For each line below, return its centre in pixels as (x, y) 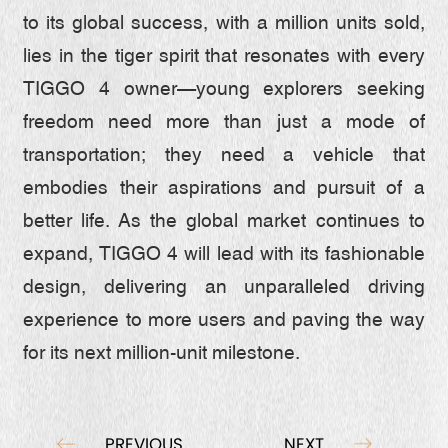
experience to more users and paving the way (224, 320)
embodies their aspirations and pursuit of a (224, 188)
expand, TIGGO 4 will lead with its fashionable (224, 254)
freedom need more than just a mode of (224, 122)
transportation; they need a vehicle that (224, 155)
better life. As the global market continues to (224, 221)
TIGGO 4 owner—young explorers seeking (224, 89)
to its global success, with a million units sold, (224, 23)
